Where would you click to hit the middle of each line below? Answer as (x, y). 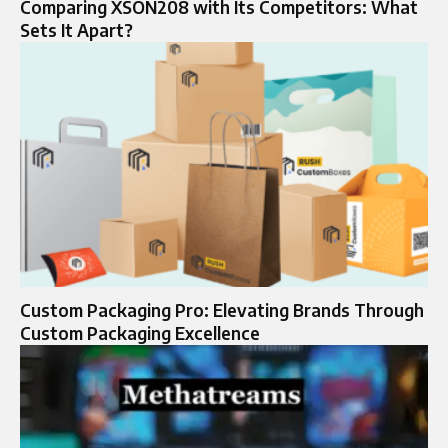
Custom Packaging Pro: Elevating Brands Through (222, 309)
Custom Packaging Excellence (140, 332)
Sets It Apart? (76, 29)
